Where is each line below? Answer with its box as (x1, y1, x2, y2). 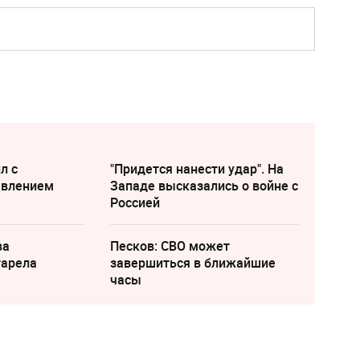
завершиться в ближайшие (109, 254, 276, 272)
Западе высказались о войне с (109, 177, 298, 195)
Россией (109, 194, 160, 212)
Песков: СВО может (109, 237, 230, 256)
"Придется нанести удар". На (109, 160, 284, 178)
